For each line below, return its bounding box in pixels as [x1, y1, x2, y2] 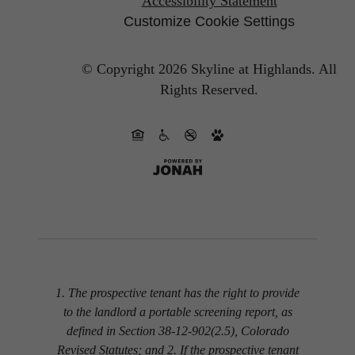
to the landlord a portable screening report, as [63, 305, 292, 319]
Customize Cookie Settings [124, 13, 295, 30]
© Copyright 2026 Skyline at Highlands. [82, 60, 315, 77]
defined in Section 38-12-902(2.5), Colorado [66, 324, 289, 338]
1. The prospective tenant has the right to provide [55, 286, 300, 300]
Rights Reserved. [160, 81, 258, 97]
